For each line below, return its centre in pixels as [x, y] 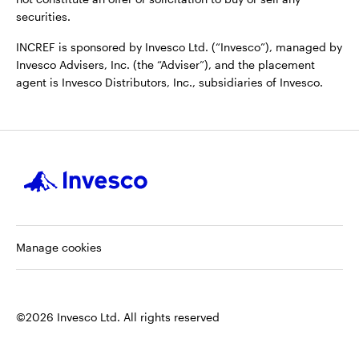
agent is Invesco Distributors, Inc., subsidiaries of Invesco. [169, 82]
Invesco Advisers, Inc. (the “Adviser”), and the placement [165, 65]
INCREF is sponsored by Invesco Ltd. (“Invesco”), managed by [179, 47]
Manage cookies [59, 247]
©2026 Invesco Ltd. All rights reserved [118, 317]
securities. [45, 16]
